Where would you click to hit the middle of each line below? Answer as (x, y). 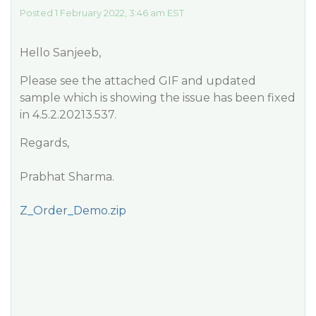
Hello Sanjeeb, (60, 53)
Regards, (44, 143)
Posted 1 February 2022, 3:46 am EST (102, 13)
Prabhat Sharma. (67, 177)
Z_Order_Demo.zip (73, 211)
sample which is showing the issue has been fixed (158, 98)
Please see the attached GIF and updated (138, 81)
